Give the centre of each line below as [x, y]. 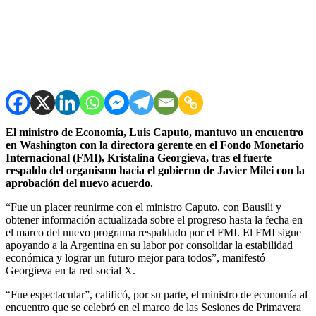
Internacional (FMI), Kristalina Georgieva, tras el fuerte [139, 157]
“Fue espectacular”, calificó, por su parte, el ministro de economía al [157, 294]
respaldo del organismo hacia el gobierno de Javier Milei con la [155, 170]
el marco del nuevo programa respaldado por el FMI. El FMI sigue [153, 232]
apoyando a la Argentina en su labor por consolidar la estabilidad [149, 245]
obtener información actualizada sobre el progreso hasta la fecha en [154, 219]
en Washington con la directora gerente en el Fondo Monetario [155, 145]
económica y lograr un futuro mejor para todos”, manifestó [135, 257]
